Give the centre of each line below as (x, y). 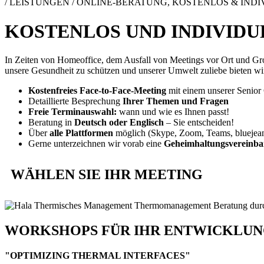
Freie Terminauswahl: (72, 112)
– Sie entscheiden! (199, 123)
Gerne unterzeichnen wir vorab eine (96, 144)
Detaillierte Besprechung (75, 101)
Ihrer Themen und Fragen (176, 101)
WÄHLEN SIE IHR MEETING (107, 175)
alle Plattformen (81, 133)
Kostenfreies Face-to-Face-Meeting (97, 91)
